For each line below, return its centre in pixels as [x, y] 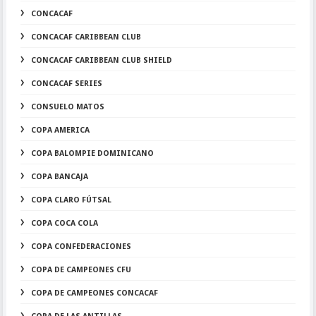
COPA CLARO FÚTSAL [71, 200]
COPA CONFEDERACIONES [81, 247]
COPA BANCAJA [59, 177]
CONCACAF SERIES [66, 84]
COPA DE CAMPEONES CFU [81, 270]
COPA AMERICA [60, 130]
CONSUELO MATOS [67, 107]
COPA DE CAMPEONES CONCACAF [94, 293]
